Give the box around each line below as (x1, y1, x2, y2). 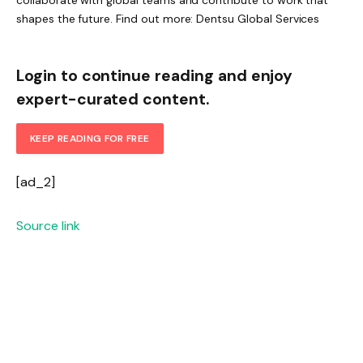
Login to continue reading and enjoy (16, 66, 293, 87)
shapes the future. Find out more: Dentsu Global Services (16, 11, 320, 26)
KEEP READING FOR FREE (30, 131, 150, 145)
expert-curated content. (16, 89, 209, 110)
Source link (16, 216, 80, 234)
